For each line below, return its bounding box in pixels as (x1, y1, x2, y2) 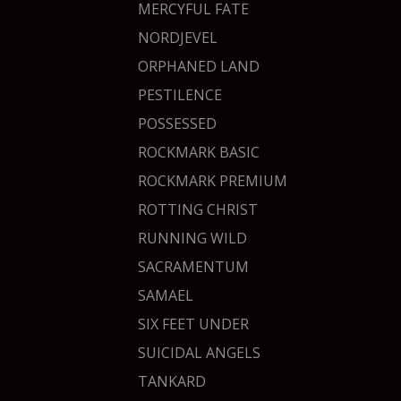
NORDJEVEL (138, 28, 218, 47)
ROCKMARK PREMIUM (138, 171, 287, 191)
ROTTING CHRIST (138, 200, 258, 219)
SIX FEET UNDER (138, 314, 249, 334)
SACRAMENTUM (138, 257, 249, 277)
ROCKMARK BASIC (138, 142, 260, 162)
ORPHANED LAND (138, 56, 260, 76)
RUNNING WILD (138, 228, 247, 248)
